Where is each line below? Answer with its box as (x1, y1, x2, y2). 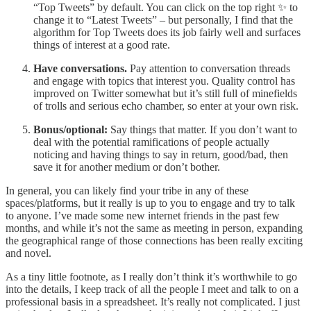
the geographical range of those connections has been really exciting (6, 234, 303, 246)
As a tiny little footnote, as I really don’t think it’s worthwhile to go (6, 270, 297, 283)
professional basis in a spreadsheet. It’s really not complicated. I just (6, 295, 300, 308)
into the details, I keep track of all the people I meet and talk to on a (6, 283, 299, 295)
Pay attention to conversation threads (127, 62, 290, 74)
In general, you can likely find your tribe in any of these (6, 184, 249, 196)
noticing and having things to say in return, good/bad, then (33, 148, 288, 160)
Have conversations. (33, 62, 127, 74)
